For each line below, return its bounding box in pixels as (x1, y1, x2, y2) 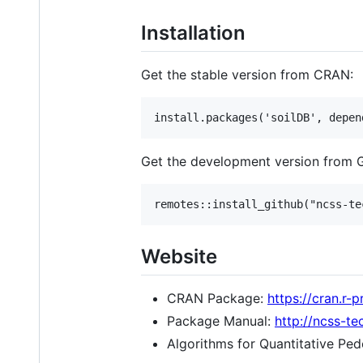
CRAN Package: (167, 290, 267, 307)
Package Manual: (167, 313, 275, 330)
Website (141, 245, 217, 269)
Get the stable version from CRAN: (141, 66, 353, 83)
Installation (141, 21, 246, 45)
